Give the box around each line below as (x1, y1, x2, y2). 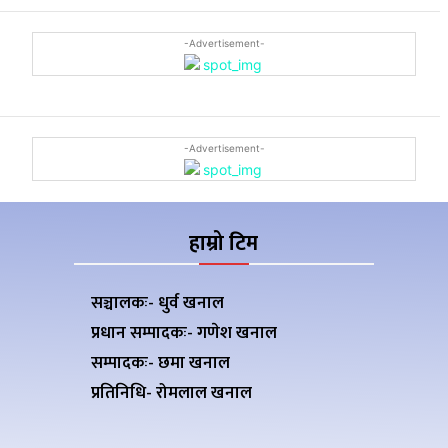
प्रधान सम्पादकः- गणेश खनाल (91, 319, 278, 348)
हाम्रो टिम (189, 226, 259, 262)
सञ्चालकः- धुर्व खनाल (91, 289, 225, 318)
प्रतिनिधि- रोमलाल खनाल (91, 379, 253, 408)
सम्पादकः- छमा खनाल (91, 349, 231, 378)
